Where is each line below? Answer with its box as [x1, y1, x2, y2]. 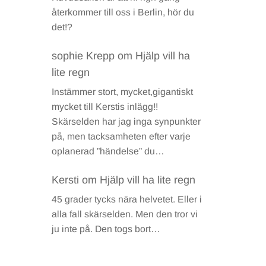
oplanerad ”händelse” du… [52, 146, 165, 157]
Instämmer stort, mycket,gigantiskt [52, 87, 194, 97]
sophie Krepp [52, 50, 115, 62]
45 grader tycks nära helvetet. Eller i [52, 194, 202, 204]
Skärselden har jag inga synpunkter [52, 116, 201, 127]
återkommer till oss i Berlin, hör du [52, 7, 195, 18]
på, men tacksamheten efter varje [52, 131, 191, 142]
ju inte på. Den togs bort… [52, 223, 161, 234]
